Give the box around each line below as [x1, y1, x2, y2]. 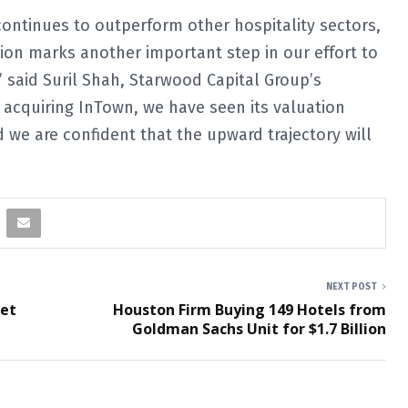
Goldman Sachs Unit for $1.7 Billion [132, 319, 386, 339]
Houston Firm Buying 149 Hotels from [113, 300, 386, 320]
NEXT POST [326, 281, 377, 292]
